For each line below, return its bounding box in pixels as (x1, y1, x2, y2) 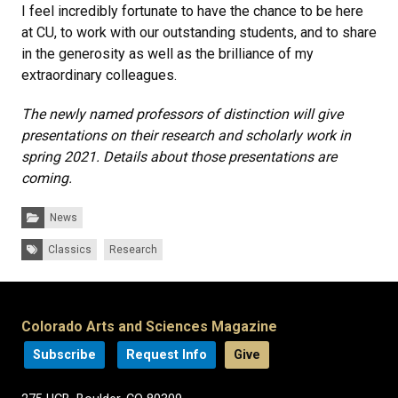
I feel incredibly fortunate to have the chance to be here (21, 3, 363, 20)
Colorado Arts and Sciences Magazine (21, 318, 277, 336)
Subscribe (33, 347, 96, 363)
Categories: (20, 205, 77, 219)
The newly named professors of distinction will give (21, 106, 343, 123)
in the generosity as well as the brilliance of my (21, 45, 314, 63)
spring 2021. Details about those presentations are (21, 148, 337, 166)
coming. (21, 170, 72, 187)
